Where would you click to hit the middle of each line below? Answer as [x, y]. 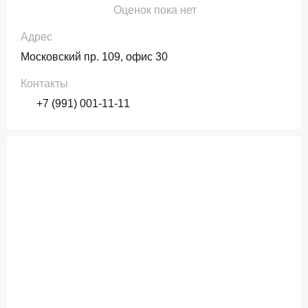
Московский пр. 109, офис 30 [94, 57]
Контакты [44, 84]
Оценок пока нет [155, 10]
